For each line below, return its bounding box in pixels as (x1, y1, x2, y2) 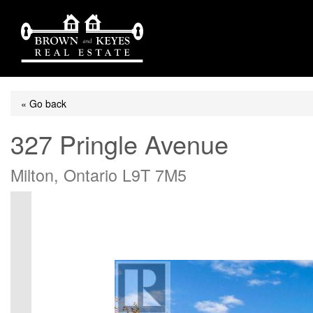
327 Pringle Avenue (10, 126, 228, 161)
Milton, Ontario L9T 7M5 (10, 163, 187, 187)
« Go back (21, 96, 66, 110)
